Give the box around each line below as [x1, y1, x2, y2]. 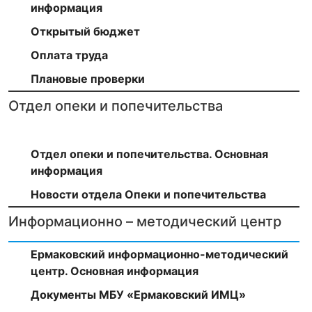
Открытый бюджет [31, 24, 140, 38]
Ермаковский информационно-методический [31, 247, 288, 261]
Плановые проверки [31, 71, 145, 86]
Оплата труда [31, 47, 108, 62]
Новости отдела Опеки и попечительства [31, 187, 266, 201]
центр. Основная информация [31, 263, 198, 278]
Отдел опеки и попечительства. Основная [31, 146, 268, 161]
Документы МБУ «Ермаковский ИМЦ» [31, 287, 246, 302]
